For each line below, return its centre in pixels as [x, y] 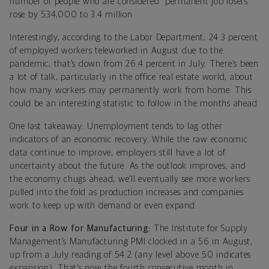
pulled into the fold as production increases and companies [127, 192]
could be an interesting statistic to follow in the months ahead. [134, 103]
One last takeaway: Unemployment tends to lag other [116, 126]
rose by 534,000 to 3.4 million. [72, 14]
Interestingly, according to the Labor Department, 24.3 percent [134, 37]
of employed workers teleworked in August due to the [116, 50]
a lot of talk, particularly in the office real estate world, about [131, 77]
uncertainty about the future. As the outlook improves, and [128, 166]
